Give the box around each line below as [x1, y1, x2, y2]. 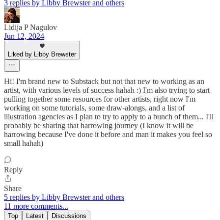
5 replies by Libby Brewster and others [4, 192, 124, 201]
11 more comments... [4, 201, 68, 210]
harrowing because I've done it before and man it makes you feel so [4, 130, 212, 138]
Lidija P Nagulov [4, 23, 57, 31]
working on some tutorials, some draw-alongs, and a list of [4, 103, 185, 112]
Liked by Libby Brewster [8, 50, 76, 58]
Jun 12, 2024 [4, 31, 44, 40]
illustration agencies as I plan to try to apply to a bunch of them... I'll [4, 112, 214, 121]
